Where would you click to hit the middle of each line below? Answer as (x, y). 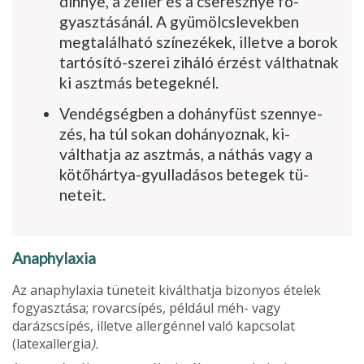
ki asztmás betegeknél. (139, 82)
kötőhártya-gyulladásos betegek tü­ (184, 174)
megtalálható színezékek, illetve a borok (199, 41)
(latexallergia (52, 343)
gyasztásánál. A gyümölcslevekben (179, 21)
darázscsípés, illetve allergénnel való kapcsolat (154, 325)
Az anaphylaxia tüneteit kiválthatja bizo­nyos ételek (167, 290)
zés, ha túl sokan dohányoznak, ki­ (175, 133)
